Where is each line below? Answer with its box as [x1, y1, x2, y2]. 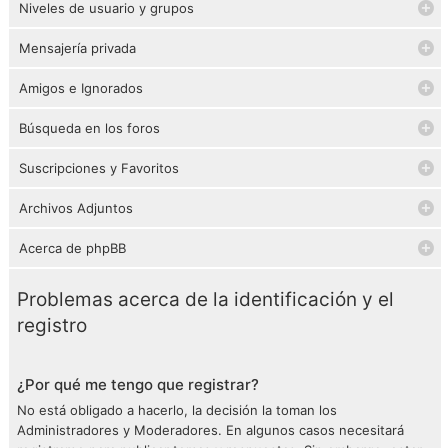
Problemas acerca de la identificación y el [17, 288, 394, 311]
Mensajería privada [19, 40, 136, 56]
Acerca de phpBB [19, 240, 126, 256]
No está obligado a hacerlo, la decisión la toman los [17, 402, 337, 418]
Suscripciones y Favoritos [19, 160, 179, 176]
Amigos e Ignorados [19, 80, 143, 96]
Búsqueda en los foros [19, 120, 160, 136]
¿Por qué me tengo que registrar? [17, 375, 259, 394]
